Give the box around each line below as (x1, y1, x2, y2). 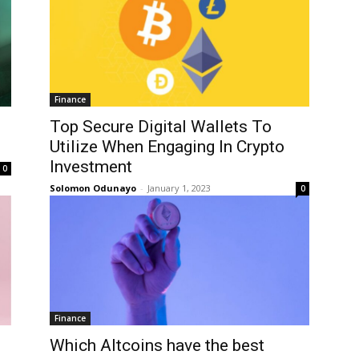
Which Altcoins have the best (50, 335, 264, 355)
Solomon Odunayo (50, 181, 136, 194)
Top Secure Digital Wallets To (50, 116, 272, 136)
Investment (50, 156, 132, 176)
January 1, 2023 (147, 181, 211, 194)
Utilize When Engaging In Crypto (50, 136, 284, 156)
